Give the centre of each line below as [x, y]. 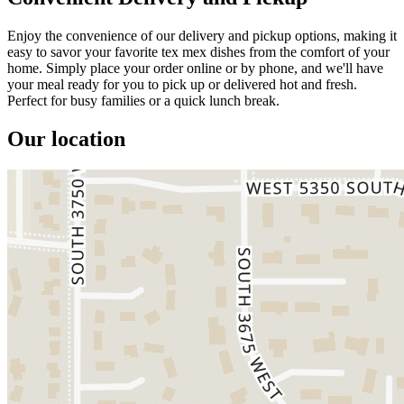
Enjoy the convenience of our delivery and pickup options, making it [202, 35]
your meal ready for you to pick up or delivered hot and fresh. [182, 84]
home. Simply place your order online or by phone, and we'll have [195, 68]
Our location [66, 138]
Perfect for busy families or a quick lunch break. [143, 100]
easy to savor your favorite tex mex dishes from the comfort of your [198, 51]
